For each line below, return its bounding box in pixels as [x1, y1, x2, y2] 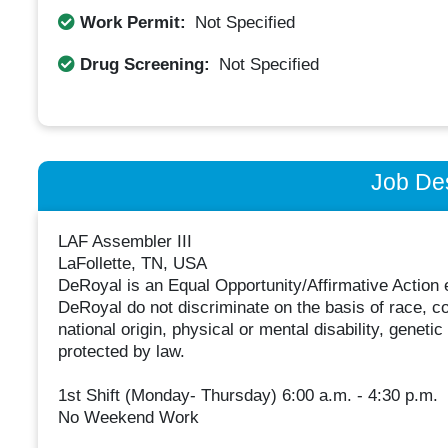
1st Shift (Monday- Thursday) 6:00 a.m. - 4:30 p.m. [57, 386, 438, 406]
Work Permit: [74, 12, 191, 32]
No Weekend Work [57, 408, 199, 428]
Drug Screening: [74, 54, 215, 74]
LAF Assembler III [57, 232, 192, 252]
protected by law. [57, 342, 185, 362]
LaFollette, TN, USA [57, 254, 207, 274]
